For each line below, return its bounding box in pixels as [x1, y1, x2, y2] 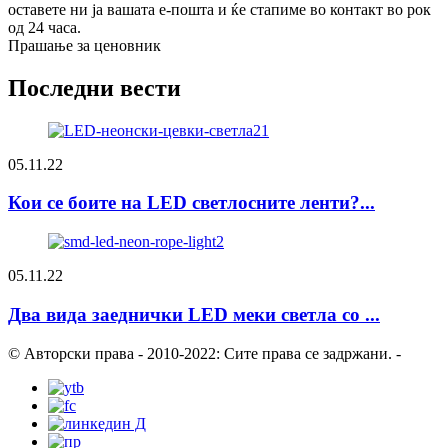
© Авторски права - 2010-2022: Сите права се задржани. [8, 344, 392, 362]
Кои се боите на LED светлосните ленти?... [8, 192, 375, 214]
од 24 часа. [8, 18, 81, 36]
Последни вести [8, 74, 181, 101]
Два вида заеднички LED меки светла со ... [8, 303, 380, 325]
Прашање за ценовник [8, 36, 161, 54]
